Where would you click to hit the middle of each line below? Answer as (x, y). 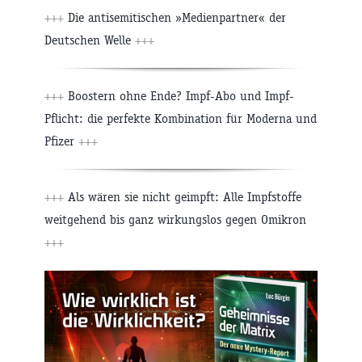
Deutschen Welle (90, 40)
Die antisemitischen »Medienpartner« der (175, 17)
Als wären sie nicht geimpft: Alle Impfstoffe (183, 196)
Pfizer (61, 141)
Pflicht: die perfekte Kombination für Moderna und (181, 118)
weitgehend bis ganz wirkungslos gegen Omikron (175, 219)
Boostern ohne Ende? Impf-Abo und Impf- (179, 95)
